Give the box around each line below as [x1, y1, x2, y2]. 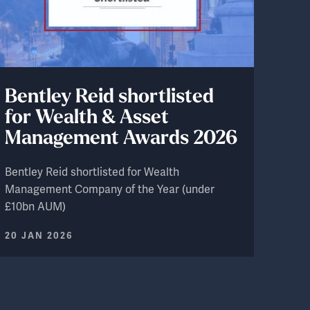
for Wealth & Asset [5, 109, 170, 129]
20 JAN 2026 [5, 230, 74, 242]
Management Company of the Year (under [5, 182, 215, 197]
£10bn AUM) [5, 199, 66, 215]
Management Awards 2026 [5, 129, 238, 149]
